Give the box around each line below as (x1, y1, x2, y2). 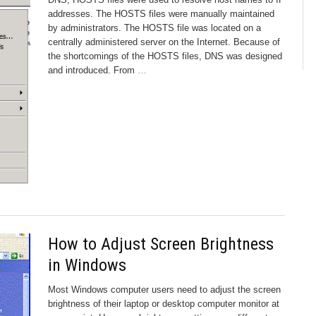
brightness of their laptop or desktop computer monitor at (48, 298, 279, 310)
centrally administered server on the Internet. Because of (48, 36, 280, 47)
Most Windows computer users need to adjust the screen (48, 284, 281, 296)
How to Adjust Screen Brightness (48, 234, 274, 255)
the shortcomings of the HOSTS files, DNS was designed (48, 50, 282, 61)
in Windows (48, 255, 126, 276)
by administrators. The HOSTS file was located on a (48, 22, 261, 33)
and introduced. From (48, 64, 138, 75)
